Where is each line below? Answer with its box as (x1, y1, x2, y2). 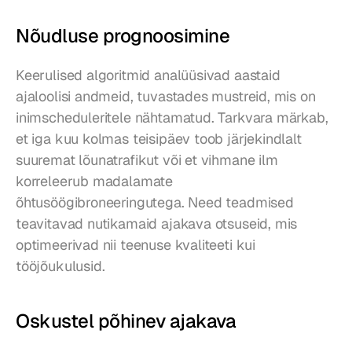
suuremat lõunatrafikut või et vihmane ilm (16, 151, 278, 170)
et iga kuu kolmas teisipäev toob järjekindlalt (16, 130, 302, 148)
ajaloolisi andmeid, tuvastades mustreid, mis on (16, 87, 316, 106)
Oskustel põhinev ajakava (16, 309, 236, 334)
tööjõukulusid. (16, 257, 105, 276)
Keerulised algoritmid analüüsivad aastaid (16, 66, 280, 85)
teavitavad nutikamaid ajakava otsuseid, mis (16, 214, 298, 233)
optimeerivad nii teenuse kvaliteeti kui (16, 236, 255, 255)
